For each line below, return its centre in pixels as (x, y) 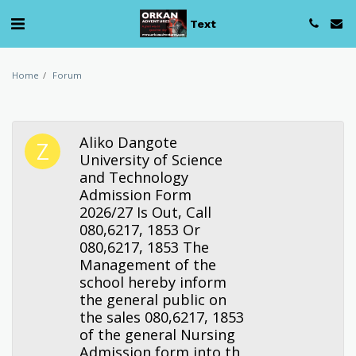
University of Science (151, 160)
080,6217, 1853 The (145, 247)
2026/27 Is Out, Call (146, 212)
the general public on (153, 300)
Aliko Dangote (129, 142)
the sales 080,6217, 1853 (162, 317)
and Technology (134, 177)
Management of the (148, 265)
